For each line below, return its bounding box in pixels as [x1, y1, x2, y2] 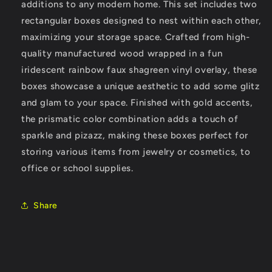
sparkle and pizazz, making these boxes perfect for [21, 130, 249, 141]
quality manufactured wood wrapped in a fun [21, 48, 223, 59]
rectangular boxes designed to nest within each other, [21, 15, 262, 26]
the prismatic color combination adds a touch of [21, 114, 239, 124]
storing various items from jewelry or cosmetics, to [21, 146, 251, 157]
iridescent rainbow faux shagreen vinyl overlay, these [21, 64, 257, 75]
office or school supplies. [21, 163, 134, 174]
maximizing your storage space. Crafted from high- [21, 32, 250, 42]
